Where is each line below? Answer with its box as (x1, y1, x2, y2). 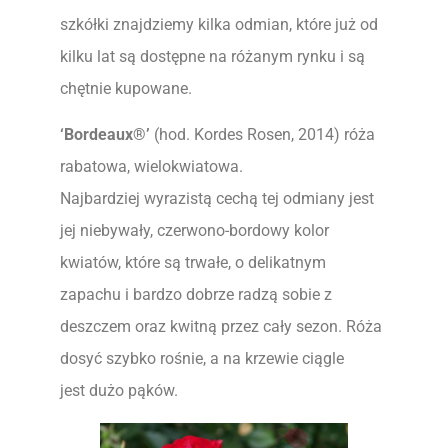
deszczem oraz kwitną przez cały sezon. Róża (60, 317, 382, 337)
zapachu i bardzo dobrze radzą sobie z (60, 285, 332, 305)
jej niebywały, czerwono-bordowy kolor (60, 221, 329, 241)
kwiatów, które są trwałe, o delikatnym (60, 253, 326, 273)
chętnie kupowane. (60, 79, 192, 98)
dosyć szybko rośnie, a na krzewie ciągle (60, 349, 344, 369)
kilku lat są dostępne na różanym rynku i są (60, 47, 365, 66)
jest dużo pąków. (60, 381, 178, 401)
